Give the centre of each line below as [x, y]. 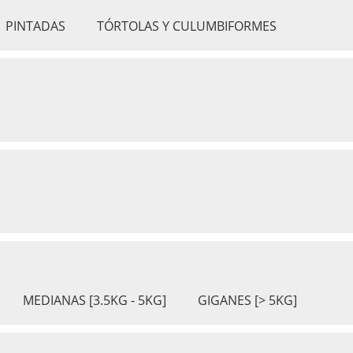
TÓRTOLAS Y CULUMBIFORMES [187, 26]
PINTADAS [35, 26]
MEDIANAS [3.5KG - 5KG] [95, 300]
